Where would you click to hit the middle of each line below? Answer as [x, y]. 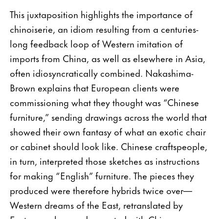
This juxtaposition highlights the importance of [101, 14]
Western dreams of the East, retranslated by [96, 204]
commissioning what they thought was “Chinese [104, 102]
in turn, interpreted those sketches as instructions [105, 160]
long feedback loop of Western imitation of [96, 43]
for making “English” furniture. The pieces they [102, 175]
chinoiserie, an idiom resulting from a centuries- [104, 28]
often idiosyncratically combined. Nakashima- [102, 72]
